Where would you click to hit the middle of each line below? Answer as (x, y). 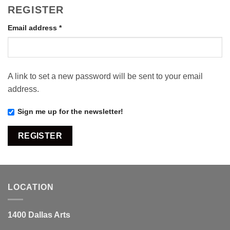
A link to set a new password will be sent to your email (105, 76)
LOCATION (31, 187)
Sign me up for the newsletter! (70, 112)
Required (77, 27)
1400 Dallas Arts (39, 215)
